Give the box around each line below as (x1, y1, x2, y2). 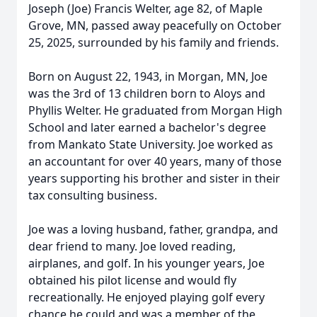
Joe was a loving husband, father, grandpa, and (28, 221, 278, 237)
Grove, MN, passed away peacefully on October (28, 18, 282, 33)
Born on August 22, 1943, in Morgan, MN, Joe (28, 69, 267, 84)
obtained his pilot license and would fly (28, 272, 236, 288)
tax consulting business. (28, 188, 157, 203)
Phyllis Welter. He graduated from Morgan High (28, 103, 282, 118)
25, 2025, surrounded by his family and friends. (28, 35, 279, 50)
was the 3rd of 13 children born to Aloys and (28, 86, 265, 101)
